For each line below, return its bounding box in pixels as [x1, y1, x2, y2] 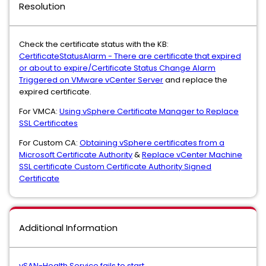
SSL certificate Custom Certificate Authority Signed [19, 161, 211, 172]
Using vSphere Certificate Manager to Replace [59, 106, 239, 117]
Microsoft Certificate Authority [19, 149, 132, 160]
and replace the [163, 74, 227, 85]
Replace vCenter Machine [142, 149, 242, 160]
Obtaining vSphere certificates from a [80, 137, 224, 148]
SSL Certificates [19, 118, 78, 129]
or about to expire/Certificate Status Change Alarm [19, 62, 216, 74]
